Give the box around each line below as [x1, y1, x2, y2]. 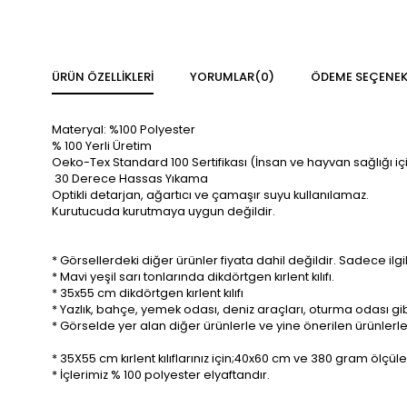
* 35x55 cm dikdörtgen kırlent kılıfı [52, 285, 243, 301]
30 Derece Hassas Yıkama [52, 171, 208, 186]
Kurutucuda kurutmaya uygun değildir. [52, 203, 275, 219]
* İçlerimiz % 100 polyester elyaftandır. [52, 367, 270, 382]
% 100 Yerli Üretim [52, 138, 152, 154]
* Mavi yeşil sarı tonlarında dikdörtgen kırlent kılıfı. [52, 269, 334, 284]
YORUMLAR [190, 68, 254, 85]
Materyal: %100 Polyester [52, 122, 195, 137]
